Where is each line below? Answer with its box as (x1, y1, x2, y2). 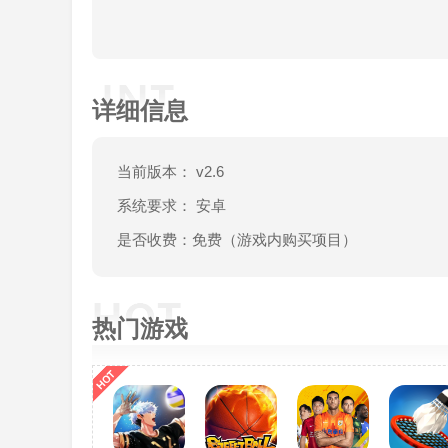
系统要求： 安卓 (117, 197, 226, 214)
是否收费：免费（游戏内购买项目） (117, 231, 357, 248)
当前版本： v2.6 (117, 163, 224, 180)
